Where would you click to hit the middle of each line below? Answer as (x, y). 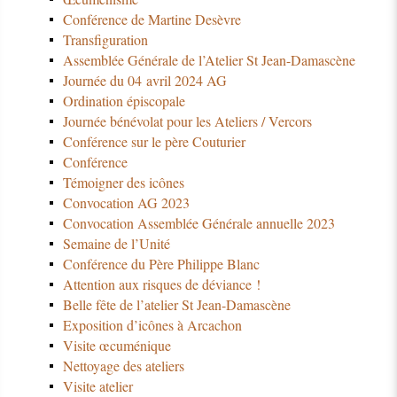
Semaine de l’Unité (116, 243)
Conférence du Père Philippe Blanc (161, 263)
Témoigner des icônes (123, 183)
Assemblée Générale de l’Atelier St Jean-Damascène (209, 60)
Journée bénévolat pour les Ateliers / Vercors (187, 121)
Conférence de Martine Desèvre (152, 19)
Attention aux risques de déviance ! (161, 284)
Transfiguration (105, 40)
